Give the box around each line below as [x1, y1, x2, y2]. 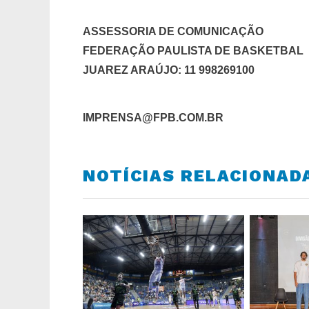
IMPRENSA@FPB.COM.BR [83, 112, 223, 124]
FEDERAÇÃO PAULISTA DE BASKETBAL [83, 45, 303, 57]
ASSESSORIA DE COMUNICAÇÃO [83, 26, 263, 38]
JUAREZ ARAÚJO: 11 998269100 [83, 63, 255, 76]
